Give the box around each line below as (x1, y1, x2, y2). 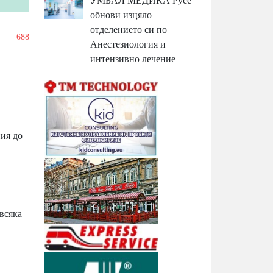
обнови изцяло (90, 10, 152, 21)
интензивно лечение (90, 54, 176, 65)
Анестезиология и (90, 39, 166, 50)
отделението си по (90, 24, 168, 35)
